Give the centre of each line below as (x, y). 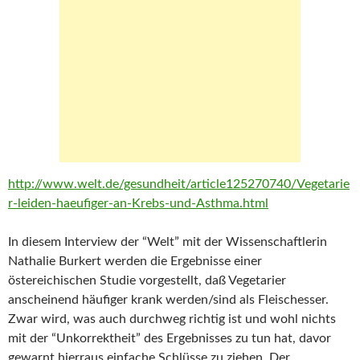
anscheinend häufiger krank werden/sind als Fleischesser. (168, 300)
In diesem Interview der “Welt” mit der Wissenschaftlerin (168, 242)
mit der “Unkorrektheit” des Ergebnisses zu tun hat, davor (170, 338)
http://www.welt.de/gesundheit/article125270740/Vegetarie (179, 184)
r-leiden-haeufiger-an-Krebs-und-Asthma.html (138, 203)
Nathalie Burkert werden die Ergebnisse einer (135, 261)
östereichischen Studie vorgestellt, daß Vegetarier (147, 280)
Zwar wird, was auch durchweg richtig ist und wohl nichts (172, 319)
